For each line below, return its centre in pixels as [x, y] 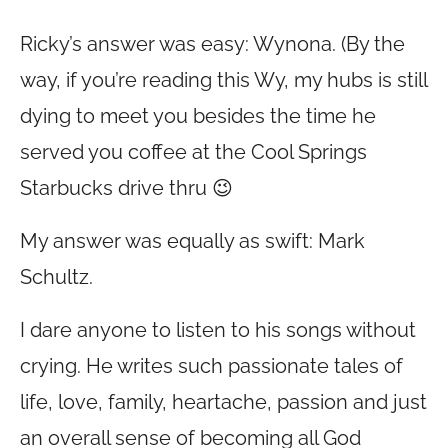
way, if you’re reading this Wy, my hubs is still [223, 80]
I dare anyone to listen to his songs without [218, 330]
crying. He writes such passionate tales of [211, 366]
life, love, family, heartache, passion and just [223, 402]
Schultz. [56, 277]
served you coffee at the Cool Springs [193, 152]
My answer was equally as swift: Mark [192, 241]
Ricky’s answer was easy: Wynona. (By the [212, 44]
